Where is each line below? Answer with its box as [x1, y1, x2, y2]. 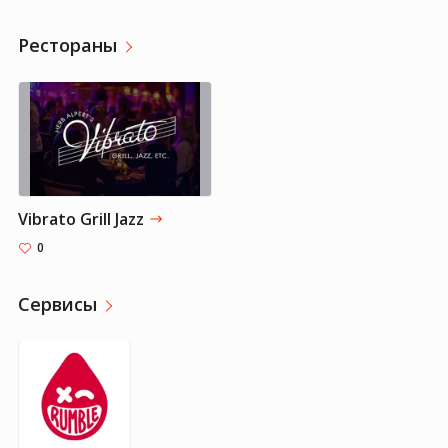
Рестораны [18, 32, 117, 57]
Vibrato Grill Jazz [18, 207, 144, 230]
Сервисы [18, 291, 97, 316]
